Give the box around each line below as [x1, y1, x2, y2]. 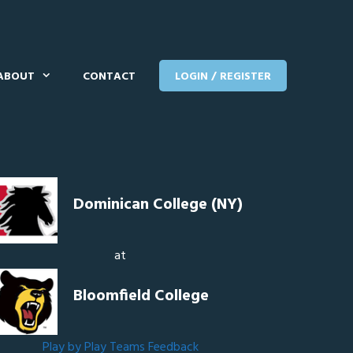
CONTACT [83, 68, 136, 86]
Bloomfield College [73, 284, 210, 309]
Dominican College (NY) [73, 192, 243, 217]
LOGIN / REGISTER [175, 68, 272, 86]
